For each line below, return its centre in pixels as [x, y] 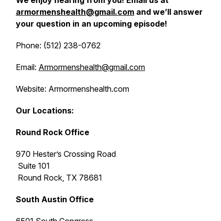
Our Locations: [45, 110]
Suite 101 [33, 166]
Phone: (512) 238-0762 [58, 45]
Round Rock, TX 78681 [59, 178]
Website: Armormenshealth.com [73, 89]
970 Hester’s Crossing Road [66, 154]
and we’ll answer [168, 12]
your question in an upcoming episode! [92, 24]
